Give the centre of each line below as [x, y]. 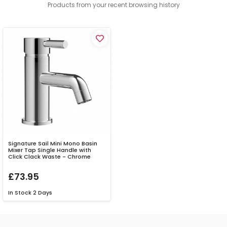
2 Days [43, 193]
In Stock [20, 193]
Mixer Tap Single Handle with [50, 150]
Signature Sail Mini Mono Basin [53, 144]
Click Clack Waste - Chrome [49, 157]
